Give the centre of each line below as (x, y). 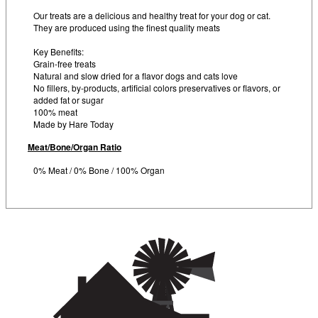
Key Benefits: (59, 51)
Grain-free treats (65, 64)
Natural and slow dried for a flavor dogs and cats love (136, 76)
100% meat (55, 112)
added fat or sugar (68, 100)
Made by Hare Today (73, 124)
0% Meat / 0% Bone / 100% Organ (99, 170)
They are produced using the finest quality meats (127, 27)
